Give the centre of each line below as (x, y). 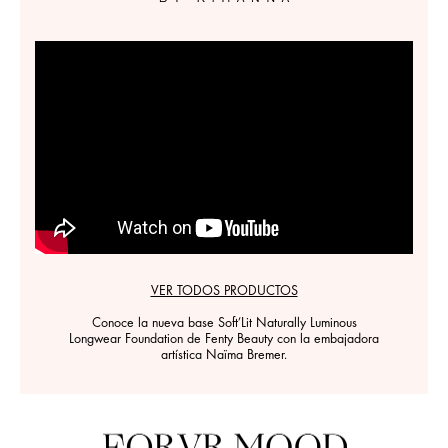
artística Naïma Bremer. (224, 355)
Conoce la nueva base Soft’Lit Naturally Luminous (224, 323)
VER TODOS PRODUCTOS (224, 291)
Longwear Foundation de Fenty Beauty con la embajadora (224, 339)
